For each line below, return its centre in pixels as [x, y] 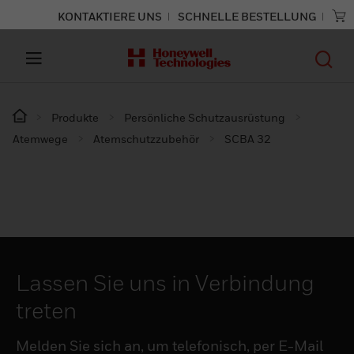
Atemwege [40, 139]
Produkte [75, 117]
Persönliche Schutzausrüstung [205, 117]
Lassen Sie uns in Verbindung [165, 282]
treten [46, 310]
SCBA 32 [248, 139]
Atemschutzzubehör [146, 139]
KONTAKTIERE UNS [110, 16]
